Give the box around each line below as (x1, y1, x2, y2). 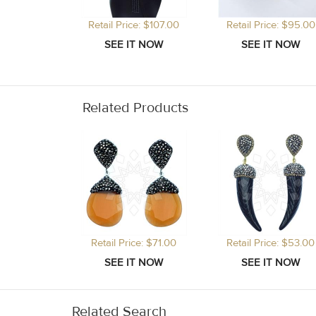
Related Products (83, 99, 188, 117)
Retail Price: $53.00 (226, 236, 315, 250)
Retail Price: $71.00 (91, 236, 176, 250)
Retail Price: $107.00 (88, 18, 179, 32)
